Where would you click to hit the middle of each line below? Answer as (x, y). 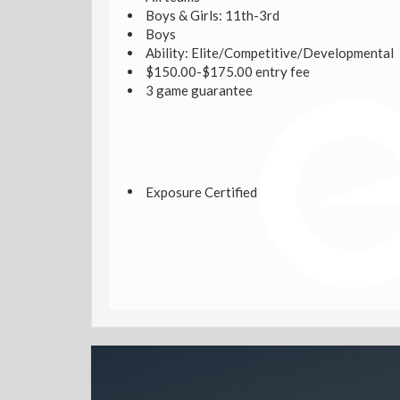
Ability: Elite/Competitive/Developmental (268, 52)
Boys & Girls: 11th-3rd (211, 15)
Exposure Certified (201, 192)
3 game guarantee (197, 90)
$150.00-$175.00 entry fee (226, 71)
